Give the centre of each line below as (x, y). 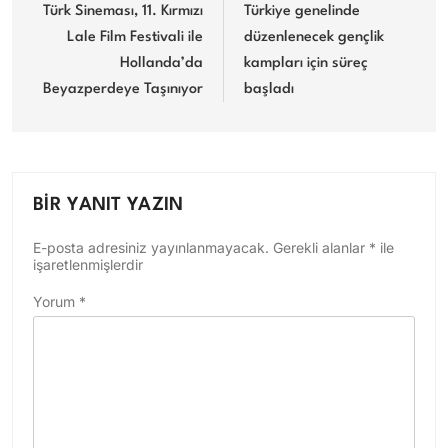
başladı (269, 89)
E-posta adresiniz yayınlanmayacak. (151, 247)
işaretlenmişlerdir (88, 264)
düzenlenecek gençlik (314, 37)
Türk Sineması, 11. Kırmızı (123, 11)
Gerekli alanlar (321, 247)
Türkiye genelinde (302, 11)
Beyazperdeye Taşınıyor (123, 89)
